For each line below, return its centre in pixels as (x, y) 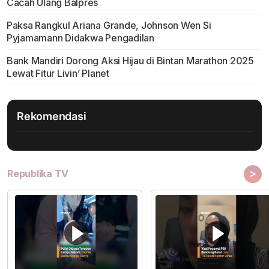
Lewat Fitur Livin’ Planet (58, 74)
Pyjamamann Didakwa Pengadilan (80, 38)
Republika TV (38, 174)
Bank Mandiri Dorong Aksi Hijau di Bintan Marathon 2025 (130, 61)
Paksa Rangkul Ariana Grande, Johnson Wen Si (109, 26)
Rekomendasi (52, 116)
